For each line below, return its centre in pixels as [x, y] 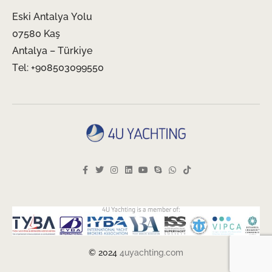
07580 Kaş [36, 34]
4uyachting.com [151, 252]
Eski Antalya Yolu [52, 17]
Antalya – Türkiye [52, 51]
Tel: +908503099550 [58, 68]
